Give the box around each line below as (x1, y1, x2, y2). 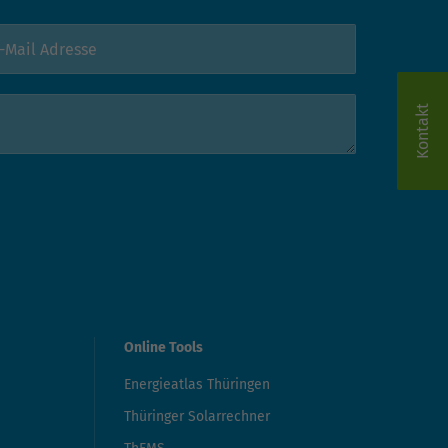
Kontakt (413, 103, 432, 160)
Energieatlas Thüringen (124, 376, 270, 394)
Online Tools (124, 339, 203, 357)
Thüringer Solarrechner (124, 408, 270, 426)
